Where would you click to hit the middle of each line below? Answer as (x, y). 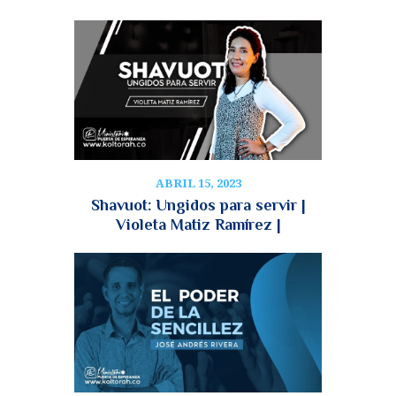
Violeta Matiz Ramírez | (198, 224)
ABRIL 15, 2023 (198, 183)
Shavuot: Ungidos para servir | (198, 205)
